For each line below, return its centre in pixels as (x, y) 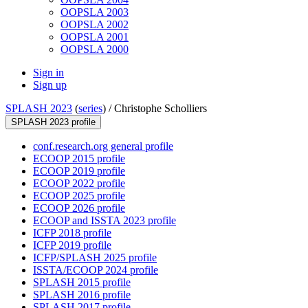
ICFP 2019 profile (72, 245)
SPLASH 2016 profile (82, 295)
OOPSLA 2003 (95, 12)
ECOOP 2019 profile (79, 171)
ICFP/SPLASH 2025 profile (95, 258)
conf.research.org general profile (103, 146)
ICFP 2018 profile (72, 233)
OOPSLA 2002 (95, 25)
